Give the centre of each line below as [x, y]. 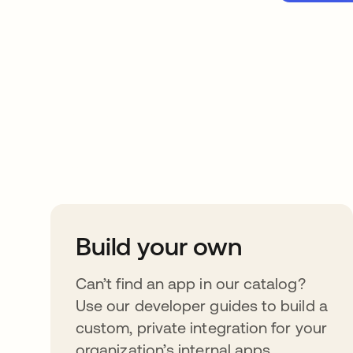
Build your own [159, 246]
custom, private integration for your [201, 327]
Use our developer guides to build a [202, 305]
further [105, 156]
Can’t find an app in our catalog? [191, 283]
